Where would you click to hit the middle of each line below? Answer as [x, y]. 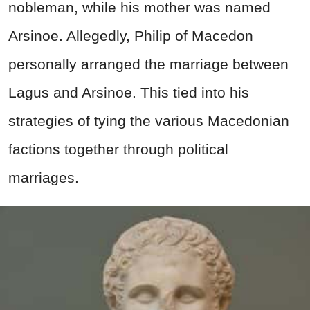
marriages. [44, 178]
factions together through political [118, 149]
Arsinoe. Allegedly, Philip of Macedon [131, 36]
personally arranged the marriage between [148, 64]
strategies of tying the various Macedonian [149, 121]
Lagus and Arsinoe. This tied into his [129, 93]
